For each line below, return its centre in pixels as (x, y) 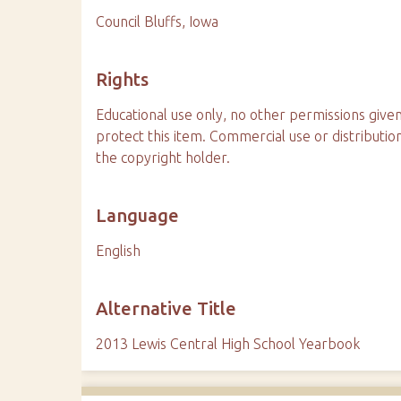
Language (138, 215)
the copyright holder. (163, 158)
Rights (123, 79)
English (119, 251)
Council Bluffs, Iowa (158, 21)
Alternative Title (166, 308)
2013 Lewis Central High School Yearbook (228, 344)
